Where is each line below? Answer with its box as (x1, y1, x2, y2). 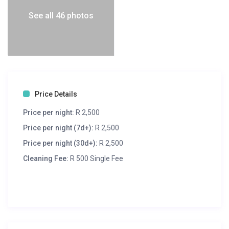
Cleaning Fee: (23, 154, 69, 163)
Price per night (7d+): (23, 124, 94, 132)
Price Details (35, 90, 78, 99)
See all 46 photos (28, 10, 94, 20)
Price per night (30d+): (23, 139, 98, 148)
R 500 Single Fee (68, 154, 124, 163)
